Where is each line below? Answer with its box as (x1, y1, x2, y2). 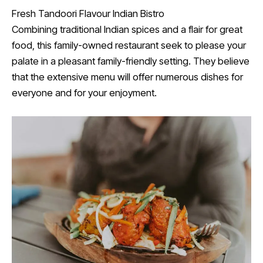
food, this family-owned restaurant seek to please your (12, 39, 246, 52)
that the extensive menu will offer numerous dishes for (12, 71, 243, 83)
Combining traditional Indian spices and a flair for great (12, 23, 242, 36)
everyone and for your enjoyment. (12, 87, 157, 99)
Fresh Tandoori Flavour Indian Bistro (12, 8, 164, 20)
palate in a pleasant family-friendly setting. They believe (12, 55, 249, 68)
